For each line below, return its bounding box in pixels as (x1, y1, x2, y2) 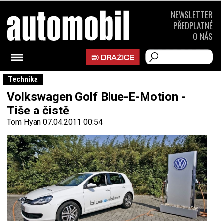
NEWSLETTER (171, 8, 213, 21)
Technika (8, 75, 38, 83)
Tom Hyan (7, 117, 41, 127)
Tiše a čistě (7, 104, 69, 117)
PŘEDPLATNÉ (173, 19, 213, 32)
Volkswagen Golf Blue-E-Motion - (7, 90, 185, 104)
